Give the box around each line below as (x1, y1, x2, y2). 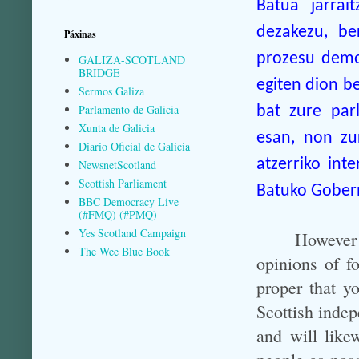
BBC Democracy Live (78, 193, 179, 209)
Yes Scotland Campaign (78, 224, 186, 240)
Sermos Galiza (78, 83, 144, 99)
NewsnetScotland (78, 156, 156, 172)
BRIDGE (78, 64, 120, 80)
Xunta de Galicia (78, 119, 155, 135)
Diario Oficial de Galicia (78, 138, 190, 154)
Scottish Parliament (78, 175, 167, 191)
